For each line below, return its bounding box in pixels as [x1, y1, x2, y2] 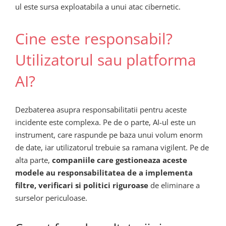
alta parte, [15, 154, 52, 165]
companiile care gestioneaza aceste [52, 154, 187, 165]
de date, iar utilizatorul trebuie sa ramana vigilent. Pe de [15, 142, 209, 152]
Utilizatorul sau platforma [15, 49, 196, 70]
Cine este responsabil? [15, 28, 173, 49]
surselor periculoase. [15, 192, 87, 203]
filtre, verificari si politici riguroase [15, 180, 148, 190]
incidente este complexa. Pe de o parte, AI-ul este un [15, 117, 196, 127]
